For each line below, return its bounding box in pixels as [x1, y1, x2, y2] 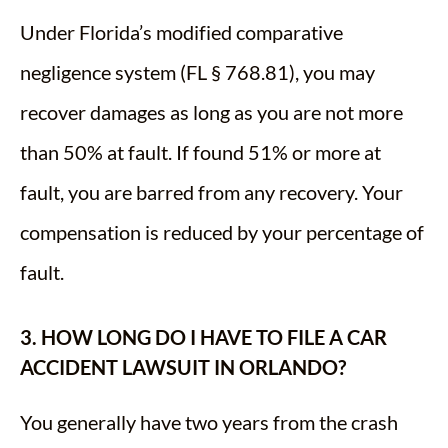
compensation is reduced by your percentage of [20, 220, 424, 245]
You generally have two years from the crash [20, 410, 398, 435]
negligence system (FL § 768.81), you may [20, 60, 375, 85]
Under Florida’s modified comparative [20, 20, 343, 45]
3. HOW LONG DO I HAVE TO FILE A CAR [20, 325, 387, 350]
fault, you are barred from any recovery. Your [20, 180, 403, 205]
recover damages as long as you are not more [20, 100, 403, 125]
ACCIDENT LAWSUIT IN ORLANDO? [20, 355, 346, 380]
